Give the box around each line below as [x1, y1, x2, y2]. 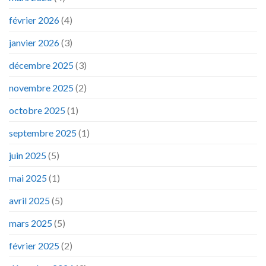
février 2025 [9, 240, 59, 252]
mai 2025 [9, 172, 47, 184]
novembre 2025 [9, 82, 74, 94]
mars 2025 [9, 217, 52, 229]
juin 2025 [9, 150, 46, 161]
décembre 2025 [9, 59, 74, 71]
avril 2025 [9, 195, 50, 207]
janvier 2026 [9, 37, 59, 49]
